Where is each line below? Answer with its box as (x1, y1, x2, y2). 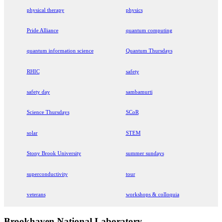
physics (125, 6, 143, 13)
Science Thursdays (26, 109, 69, 115)
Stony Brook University (26, 150, 81, 157)
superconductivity (26, 170, 68, 177)
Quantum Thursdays (125, 48, 172, 54)
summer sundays (125, 150, 164, 157)
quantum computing (125, 27, 172, 33)
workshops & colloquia (125, 191, 179, 197)
